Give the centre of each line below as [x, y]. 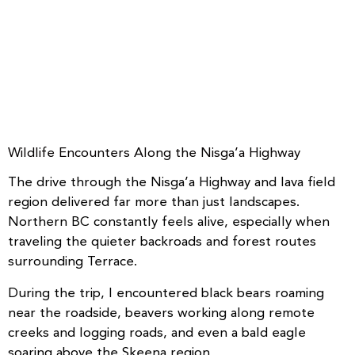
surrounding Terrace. [73, 261]
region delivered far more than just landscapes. [154, 202]
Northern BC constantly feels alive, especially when [169, 221]
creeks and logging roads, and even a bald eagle [157, 332]
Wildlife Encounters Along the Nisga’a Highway [154, 153]
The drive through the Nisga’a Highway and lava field [172, 182]
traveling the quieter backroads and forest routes [162, 241]
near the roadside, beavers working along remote [161, 313]
